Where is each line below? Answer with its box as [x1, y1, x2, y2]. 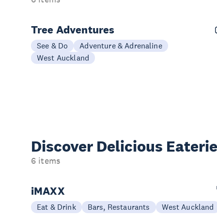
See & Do [37, 40, 68, 50]
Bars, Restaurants [87, 201, 150, 212]
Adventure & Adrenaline [79, 40, 162, 50]
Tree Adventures [31, 22, 115, 36]
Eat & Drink [37, 201, 76, 212]
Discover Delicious [31, 137, 166, 155]
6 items [31, 155, 61, 166]
